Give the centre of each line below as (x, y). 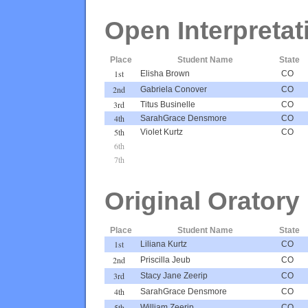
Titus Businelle (168, 104)
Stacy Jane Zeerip (174, 275)
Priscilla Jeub (165, 260)
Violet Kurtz (162, 132)
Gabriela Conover (174, 89)
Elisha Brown (165, 73)
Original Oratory (202, 201)
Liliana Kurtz (164, 244)
